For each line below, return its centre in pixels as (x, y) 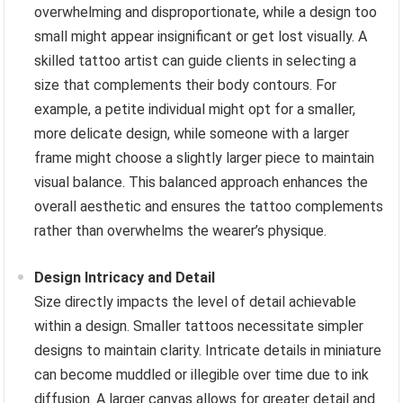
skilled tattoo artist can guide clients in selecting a (196, 60)
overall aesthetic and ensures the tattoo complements (209, 206)
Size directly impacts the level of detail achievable (196, 301)
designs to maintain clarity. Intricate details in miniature (208, 350)
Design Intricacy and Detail (125, 277)
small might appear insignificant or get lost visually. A (201, 36)
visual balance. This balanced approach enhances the (201, 182)
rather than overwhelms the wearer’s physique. (181, 230)
